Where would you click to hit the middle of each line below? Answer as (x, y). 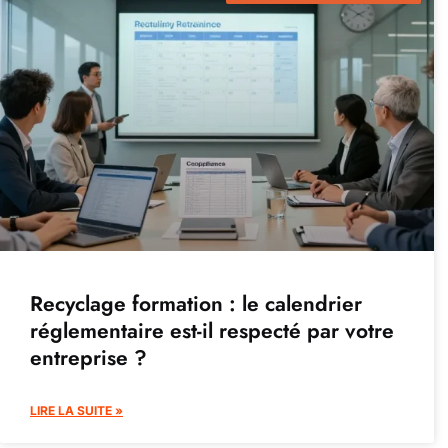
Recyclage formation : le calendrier (196, 304)
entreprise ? (88, 358)
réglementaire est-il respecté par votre (212, 331)
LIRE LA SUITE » (76, 411)
